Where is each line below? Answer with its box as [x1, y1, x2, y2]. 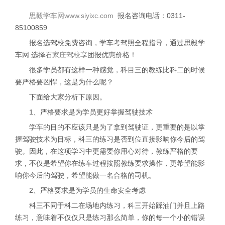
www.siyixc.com [64, 12, 114, 20]
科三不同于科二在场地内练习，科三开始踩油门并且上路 [29, 201, 205, 209]
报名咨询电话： [118, 12, 167, 20]
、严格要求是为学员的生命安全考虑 [33, 186, 146, 194]
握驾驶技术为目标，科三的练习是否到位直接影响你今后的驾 [15, 135, 205, 143]
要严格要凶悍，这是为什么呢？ [15, 78, 114, 86]
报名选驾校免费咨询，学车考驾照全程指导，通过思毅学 [29, 39, 205, 47]
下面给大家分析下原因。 [29, 93, 106, 101]
